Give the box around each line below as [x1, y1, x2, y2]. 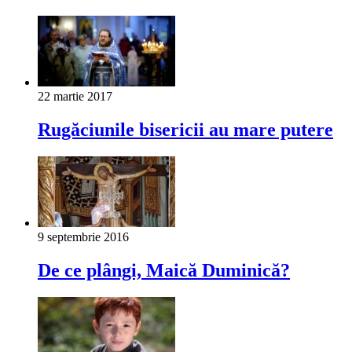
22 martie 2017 [38, 90, 112, 104]
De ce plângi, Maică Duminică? [38, 259, 290, 280]
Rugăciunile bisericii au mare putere [38, 119, 333, 141]
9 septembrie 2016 [38, 230, 129, 244]
